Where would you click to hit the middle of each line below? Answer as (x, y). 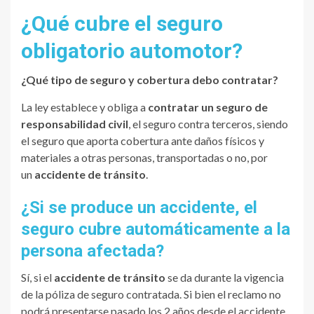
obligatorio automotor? (132, 51)
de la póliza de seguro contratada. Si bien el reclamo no (151, 294)
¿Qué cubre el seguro (122, 24)
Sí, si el (37, 278)
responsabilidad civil (75, 124)
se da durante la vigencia (225, 278)
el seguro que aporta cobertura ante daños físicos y (143, 141)
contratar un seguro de (208, 107)
